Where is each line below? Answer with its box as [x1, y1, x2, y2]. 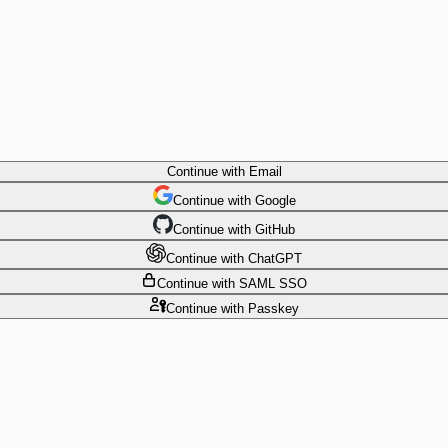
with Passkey [216, 300, 299, 316]
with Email [217, 163, 282, 179]
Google [254, 192, 296, 208]
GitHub [255, 221, 295, 237]
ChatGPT [248, 250, 302, 266]
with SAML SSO [208, 275, 307, 291]
